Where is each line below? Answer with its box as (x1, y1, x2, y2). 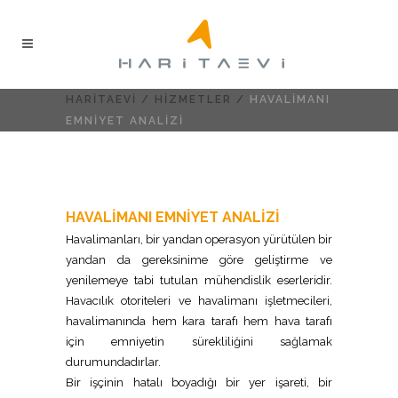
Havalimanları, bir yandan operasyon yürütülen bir (66, 233, 332, 246)
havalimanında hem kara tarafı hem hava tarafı (66, 314, 332, 328)
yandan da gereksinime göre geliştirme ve (66, 253, 332, 267)
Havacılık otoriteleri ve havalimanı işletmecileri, (66, 294, 332, 307)
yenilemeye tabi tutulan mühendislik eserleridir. (66, 274, 332, 287)
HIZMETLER (155, 93, 232, 106)
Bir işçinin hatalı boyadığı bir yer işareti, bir (66, 376, 332, 389)
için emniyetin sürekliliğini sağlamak (66, 335, 332, 348)
